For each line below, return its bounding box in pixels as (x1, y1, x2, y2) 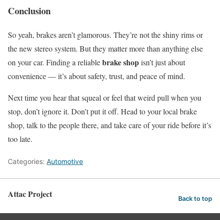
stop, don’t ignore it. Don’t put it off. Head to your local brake (8, 106, 197, 116)
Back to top (178, 195, 212, 203)
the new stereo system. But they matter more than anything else (8, 43, 203, 54)
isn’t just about (139, 56, 185, 67)
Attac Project (8, 188, 52, 199)
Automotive (47, 157, 83, 165)
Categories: (8, 157, 47, 165)
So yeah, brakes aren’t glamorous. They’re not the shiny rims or (8, 29, 203, 40)
